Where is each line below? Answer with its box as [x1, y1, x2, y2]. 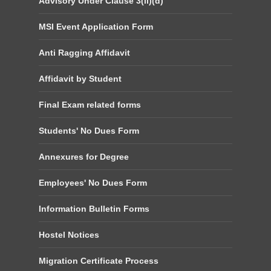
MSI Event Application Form [39, 22, 153, 31]
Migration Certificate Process [39, 256, 158, 266]
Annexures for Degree [39, 152, 129, 162]
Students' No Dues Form [39, 126, 139, 135]
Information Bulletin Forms [39, 204, 149, 214]
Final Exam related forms [39, 100, 141, 109]
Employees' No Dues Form [39, 178, 147, 188]
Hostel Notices [39, 230, 99, 240]
